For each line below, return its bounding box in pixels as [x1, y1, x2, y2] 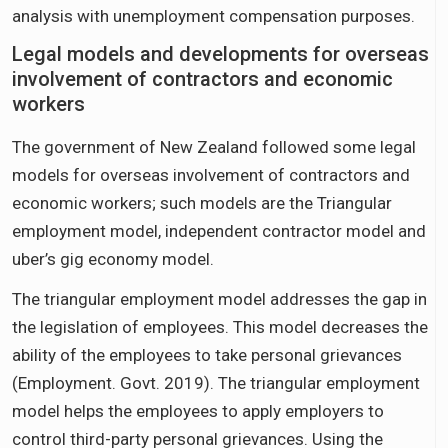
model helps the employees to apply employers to [12, 400, 384, 421]
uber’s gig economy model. [12, 248, 214, 269]
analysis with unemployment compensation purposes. [12, 5, 415, 26]
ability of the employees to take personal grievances [12, 344, 402, 365]
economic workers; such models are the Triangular [12, 192, 392, 213]
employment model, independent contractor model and [12, 220, 426, 241]
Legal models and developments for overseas [12, 41, 429, 66]
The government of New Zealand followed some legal [12, 136, 416, 157]
